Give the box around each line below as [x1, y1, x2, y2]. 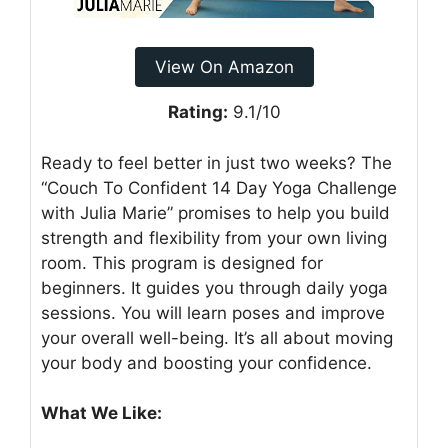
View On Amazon [154, 57, 294, 78]
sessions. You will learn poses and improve [41, 302, 385, 323]
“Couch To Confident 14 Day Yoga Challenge [41, 177, 397, 198]
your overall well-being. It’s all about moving [41, 327, 393, 348]
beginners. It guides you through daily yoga [41, 277, 388, 298]
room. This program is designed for [41, 252, 323, 273]
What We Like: [41, 403, 162, 424]
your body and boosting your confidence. [41, 352, 372, 373]
